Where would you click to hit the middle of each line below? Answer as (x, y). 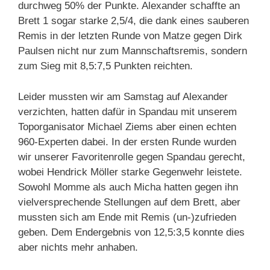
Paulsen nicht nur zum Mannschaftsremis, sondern (133, 51)
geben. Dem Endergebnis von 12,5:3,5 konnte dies (131, 232)
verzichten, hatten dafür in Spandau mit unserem (127, 111)
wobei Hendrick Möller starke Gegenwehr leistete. (130, 172)
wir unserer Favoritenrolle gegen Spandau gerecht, (132, 157)
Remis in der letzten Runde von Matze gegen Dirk (130, 36)
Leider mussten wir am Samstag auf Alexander (123, 96)
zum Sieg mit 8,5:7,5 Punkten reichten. (105, 66)
